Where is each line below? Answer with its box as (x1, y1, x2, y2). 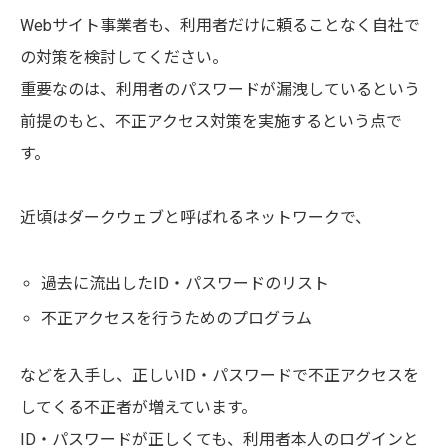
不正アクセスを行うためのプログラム (40, 308, 312, 328)
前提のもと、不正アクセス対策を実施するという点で (20, 111, 402, 131)
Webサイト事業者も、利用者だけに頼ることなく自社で (20, 15, 420, 35)
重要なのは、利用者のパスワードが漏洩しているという (20, 79, 420, 99)
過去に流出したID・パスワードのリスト (40, 273, 329, 293)
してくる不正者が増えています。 (20, 397, 257, 417)
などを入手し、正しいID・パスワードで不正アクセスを (20, 365, 419, 385)
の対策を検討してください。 (20, 47, 228, 67)
